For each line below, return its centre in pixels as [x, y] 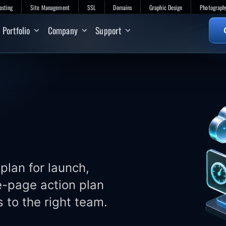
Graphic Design [166, 7]
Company [63, 30]
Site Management [50, 7]
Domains [123, 7]
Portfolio [16, 30]
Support [108, 30]
